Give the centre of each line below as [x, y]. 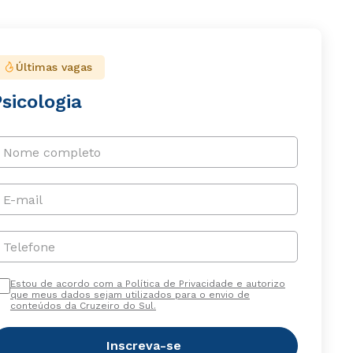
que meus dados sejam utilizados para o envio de [130, 295]
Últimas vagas [54, 67]
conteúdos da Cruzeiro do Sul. [83, 306]
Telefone [29, 247]
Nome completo [52, 152]
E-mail [22, 199]
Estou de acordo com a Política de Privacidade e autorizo [147, 284]
